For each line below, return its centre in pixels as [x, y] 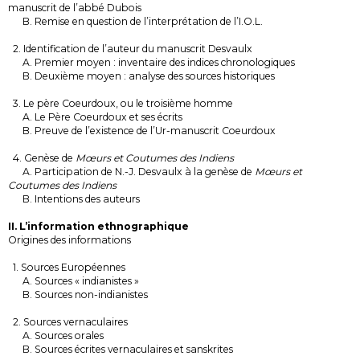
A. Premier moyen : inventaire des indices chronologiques [151, 62]
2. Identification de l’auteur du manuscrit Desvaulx [130, 48]
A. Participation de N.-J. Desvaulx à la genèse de [131, 171]
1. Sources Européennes [67, 267]
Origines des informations [70, 239]
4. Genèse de [42, 157]
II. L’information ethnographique [98, 226]
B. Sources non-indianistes [78, 294]
